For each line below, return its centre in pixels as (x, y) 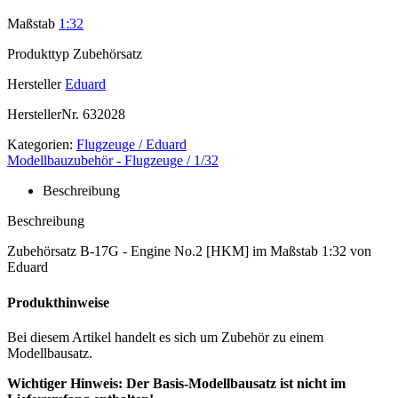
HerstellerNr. (43, 115)
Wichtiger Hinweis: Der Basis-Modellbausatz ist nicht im (176, 383)
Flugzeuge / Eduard (131, 145)
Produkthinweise (58, 302)
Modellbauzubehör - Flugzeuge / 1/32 (113, 161)
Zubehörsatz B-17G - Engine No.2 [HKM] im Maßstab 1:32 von (189, 251)
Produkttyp (38, 54)
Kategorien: (40, 145)
